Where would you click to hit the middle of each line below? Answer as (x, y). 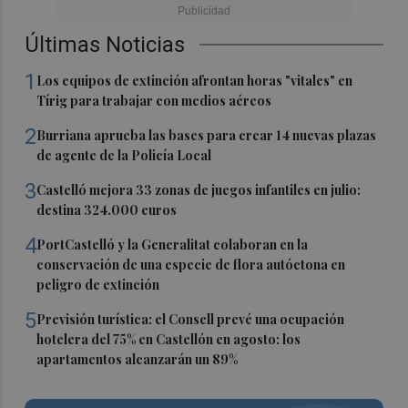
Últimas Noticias (105, 44)
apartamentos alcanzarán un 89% (138, 359)
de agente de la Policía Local (124, 155)
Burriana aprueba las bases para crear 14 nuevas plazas (207, 135)
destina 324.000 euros (107, 209)
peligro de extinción (98, 284)
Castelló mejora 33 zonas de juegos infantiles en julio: (199, 189)
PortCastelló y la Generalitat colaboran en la (173, 244)
